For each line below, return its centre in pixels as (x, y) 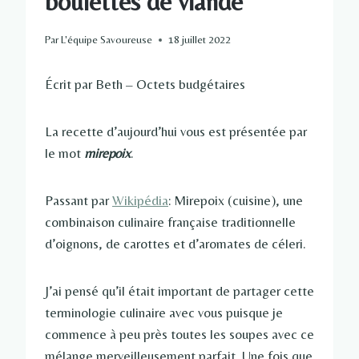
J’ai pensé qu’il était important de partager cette (179, 291)
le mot (65, 153)
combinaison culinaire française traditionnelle (170, 222)
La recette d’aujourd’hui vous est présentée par (176, 132)
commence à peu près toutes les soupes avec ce (179, 335)
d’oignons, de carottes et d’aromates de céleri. (175, 244)
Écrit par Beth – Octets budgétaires (145, 85)
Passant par (79, 201)
